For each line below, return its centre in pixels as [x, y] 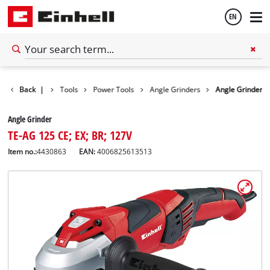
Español [33, 104]
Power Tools [114, 89]
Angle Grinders [175, 89]
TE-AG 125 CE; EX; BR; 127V [70, 135]
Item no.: [23, 151]
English [32, 72]
